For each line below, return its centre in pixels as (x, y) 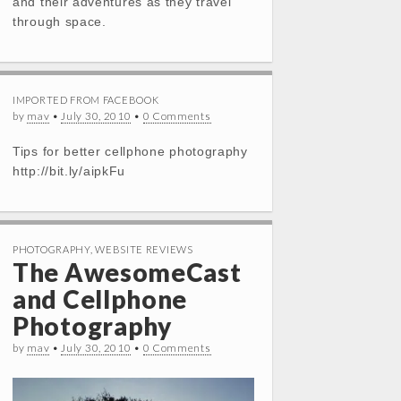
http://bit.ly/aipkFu (69, 171)
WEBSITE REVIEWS (144, 249)
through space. (60, 21)
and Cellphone (100, 299)
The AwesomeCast (127, 272)
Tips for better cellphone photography (130, 151)
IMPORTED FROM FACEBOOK (86, 100)
